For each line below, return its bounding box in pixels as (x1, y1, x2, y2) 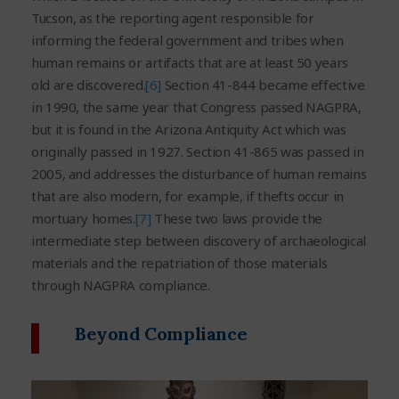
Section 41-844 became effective (161, 75, 365, 94)
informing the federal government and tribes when (31, 30, 344, 49)
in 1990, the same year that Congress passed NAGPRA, (31, 97, 362, 116)
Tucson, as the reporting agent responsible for (31, 8, 314, 27)
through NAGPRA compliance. (31, 275, 210, 294)
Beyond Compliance (75, 322, 248, 345)
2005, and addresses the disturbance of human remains (31, 164, 367, 183)
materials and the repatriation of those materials (31, 253, 328, 272)
